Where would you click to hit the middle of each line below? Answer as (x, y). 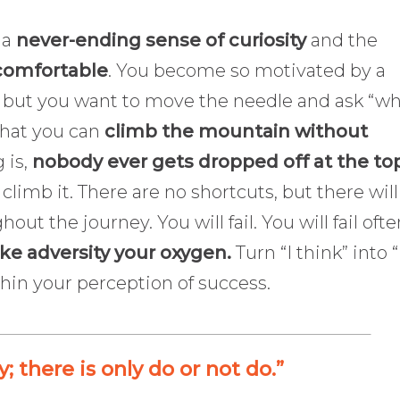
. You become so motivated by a (247, 71)
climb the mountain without (234, 132)
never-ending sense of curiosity (161, 41)
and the (342, 41)
